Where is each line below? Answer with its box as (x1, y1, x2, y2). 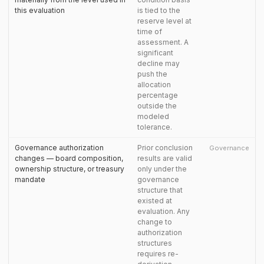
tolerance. (137, 123, 172, 131)
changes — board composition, (15, 154, 123, 163)
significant (137, 48, 173, 57)
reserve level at (137, 16, 192, 25)
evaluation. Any (137, 207, 190, 216)
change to (137, 217, 172, 226)
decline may (137, 59, 180, 68)
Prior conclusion (137, 143, 193, 152)
